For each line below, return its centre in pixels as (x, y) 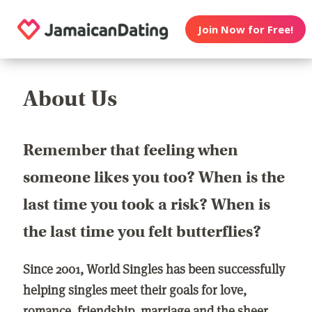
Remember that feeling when (131, 150)
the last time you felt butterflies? (142, 232)
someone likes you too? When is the (154, 177)
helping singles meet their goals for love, (135, 290)
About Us (70, 99)
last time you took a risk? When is (147, 204)
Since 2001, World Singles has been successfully (154, 269)
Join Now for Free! (246, 29)
